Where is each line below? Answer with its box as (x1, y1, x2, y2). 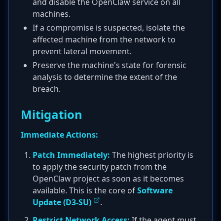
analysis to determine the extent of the (33, 72, 177, 82)
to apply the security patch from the (33, 161, 167, 172)
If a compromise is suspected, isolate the (33, 22, 185, 33)
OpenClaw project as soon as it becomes (33, 173, 184, 184)
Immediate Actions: (21, 129, 98, 140)
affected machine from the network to (33, 34, 176, 45)
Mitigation (21, 106, 82, 122)
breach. (33, 83, 61, 94)
